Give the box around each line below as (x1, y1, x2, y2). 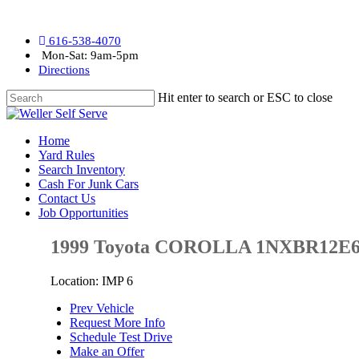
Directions (38, 63, 90, 76)
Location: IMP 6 (50, 273, 133, 288)
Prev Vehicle (70, 301, 134, 315)
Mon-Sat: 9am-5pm (38, 49, 142, 62)
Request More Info (70, 315, 165, 329)
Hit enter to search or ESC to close (158, 91, 333, 104)
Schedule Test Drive (70, 329, 172, 344)
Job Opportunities (38, 206, 128, 220)
